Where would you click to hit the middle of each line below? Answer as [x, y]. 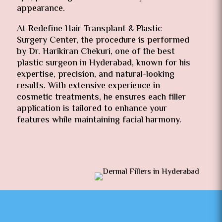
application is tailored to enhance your [92, 109]
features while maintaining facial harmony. [99, 120]
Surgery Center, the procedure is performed [103, 41]
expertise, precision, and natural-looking [95, 75]
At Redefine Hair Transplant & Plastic [89, 29]
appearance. [41, 9]
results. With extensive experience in [88, 86]
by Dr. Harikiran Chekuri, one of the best [96, 52]
